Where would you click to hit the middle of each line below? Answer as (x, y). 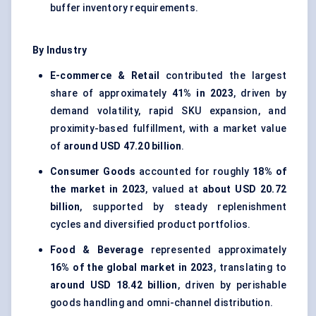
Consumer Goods (93, 172)
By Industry (60, 50)
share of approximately (111, 93)
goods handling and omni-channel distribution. (162, 303)
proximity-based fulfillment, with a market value (168, 129)
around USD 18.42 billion (114, 285)
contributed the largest (223, 76)
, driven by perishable (232, 285)
